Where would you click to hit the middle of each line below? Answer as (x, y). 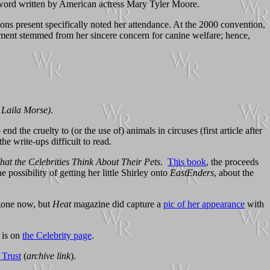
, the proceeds (232, 162)
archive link (49, 256)
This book (187, 162)
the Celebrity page (57, 235)
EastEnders (192, 172)
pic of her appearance (204, 204)
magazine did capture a (117, 204)
